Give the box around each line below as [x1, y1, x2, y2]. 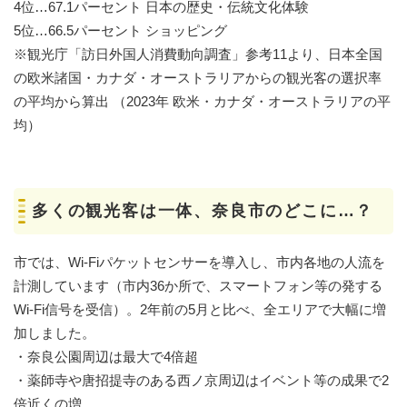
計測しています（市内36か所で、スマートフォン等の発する [14, 277, 382, 293]
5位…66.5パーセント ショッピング [14, 22, 227, 38]
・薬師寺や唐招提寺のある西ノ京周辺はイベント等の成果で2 [14, 372, 389, 388]
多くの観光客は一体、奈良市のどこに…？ [32, 201, 374, 220]
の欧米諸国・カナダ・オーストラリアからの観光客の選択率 [14, 69, 382, 85]
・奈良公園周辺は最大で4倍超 [14, 348, 198, 364]
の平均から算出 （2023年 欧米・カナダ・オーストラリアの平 [14, 93, 391, 109]
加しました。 [14, 324, 95, 341]
